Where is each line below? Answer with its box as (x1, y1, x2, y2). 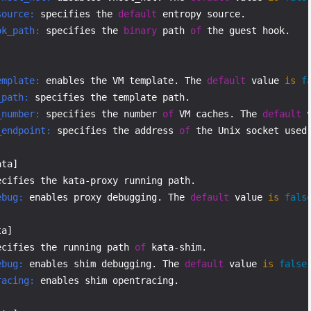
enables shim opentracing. (35, 275, 179, 286)
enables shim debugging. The (24, 258, 185, 269)
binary (124, 25, 157, 36)
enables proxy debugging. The (24, 192, 190, 203)
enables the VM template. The (40, 75, 207, 86)
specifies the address (51, 125, 179, 136)
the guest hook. (201, 25, 290, 36)
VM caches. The (174, 108, 262, 119)
